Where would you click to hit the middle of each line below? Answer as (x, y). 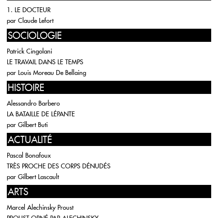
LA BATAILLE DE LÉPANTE (41, 114)
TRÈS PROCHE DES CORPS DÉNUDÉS (59, 166)
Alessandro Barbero (33, 103)
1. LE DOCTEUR (29, 10)
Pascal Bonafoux (29, 155)
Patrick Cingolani (29, 51)
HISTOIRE (26, 88)
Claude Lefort (36, 20)
